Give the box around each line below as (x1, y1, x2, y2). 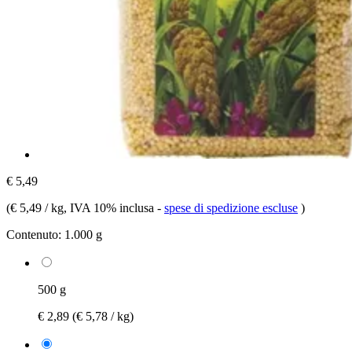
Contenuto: (6, 227, 61, 241)
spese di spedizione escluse (164, 200, 298, 214)
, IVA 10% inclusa (64, 200, 157, 214)
